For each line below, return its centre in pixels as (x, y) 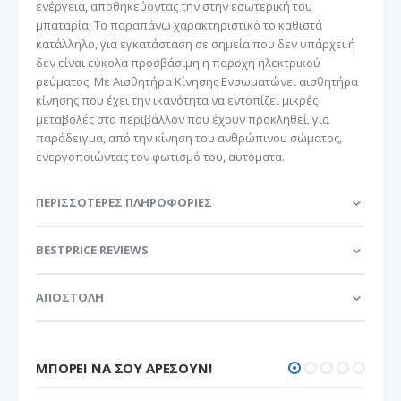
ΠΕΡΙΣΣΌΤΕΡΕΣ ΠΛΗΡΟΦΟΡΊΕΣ (124, 202)
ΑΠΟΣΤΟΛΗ (70, 297)
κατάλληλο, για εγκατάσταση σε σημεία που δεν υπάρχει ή (196, 43)
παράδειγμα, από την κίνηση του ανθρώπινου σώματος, (189, 137)
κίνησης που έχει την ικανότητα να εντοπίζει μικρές (177, 100)
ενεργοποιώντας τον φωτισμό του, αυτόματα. (160, 156)
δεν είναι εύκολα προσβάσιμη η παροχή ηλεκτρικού (178, 62)
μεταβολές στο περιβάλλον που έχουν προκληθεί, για (183, 119)
